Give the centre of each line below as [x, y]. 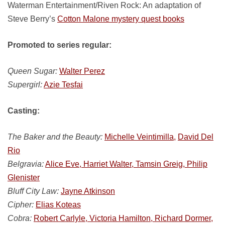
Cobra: [20, 218]
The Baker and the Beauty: [55, 137]
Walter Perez [82, 71]
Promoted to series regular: [60, 45]
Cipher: [21, 205]
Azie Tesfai [63, 85]
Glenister [24, 178]
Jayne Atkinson [88, 191]
